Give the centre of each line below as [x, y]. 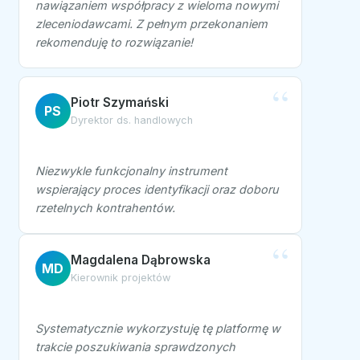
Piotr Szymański [119, 103]
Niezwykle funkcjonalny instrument [131, 171]
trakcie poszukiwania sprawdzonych [135, 347]
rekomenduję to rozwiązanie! [114, 43]
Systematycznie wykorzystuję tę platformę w [157, 329]
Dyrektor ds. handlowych [131, 121]
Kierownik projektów [120, 278]
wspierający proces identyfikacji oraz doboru [157, 190]
